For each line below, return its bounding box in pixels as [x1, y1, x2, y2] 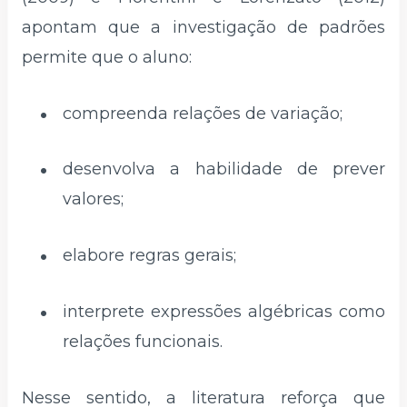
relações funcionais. [63, 332, 223, 352]
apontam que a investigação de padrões [22, 16, 385, 37]
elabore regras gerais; [63, 245, 236, 266]
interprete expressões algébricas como [63, 302, 385, 323]
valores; [63, 189, 124, 210]
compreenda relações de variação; [63, 103, 342, 124]
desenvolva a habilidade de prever [63, 159, 385, 180]
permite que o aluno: [22, 46, 192, 67]
